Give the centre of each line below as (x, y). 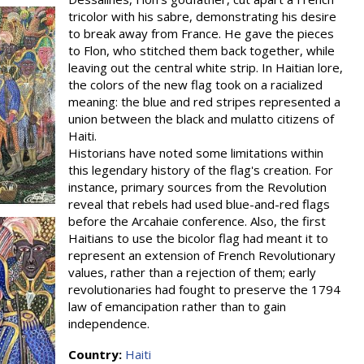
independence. (109, 323)
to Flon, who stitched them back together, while (201, 50)
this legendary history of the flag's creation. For (201, 170)
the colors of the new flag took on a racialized (195, 84)
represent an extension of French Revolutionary (202, 255)
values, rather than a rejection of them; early (192, 272)
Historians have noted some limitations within (196, 153)
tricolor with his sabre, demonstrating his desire (202, 16)
